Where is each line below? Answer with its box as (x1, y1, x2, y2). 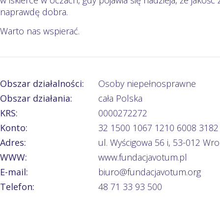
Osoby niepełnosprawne (98, 77, 196, 89)
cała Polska (98, 92, 142, 104)
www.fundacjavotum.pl (98, 151, 187, 163)
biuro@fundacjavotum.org (98, 165, 201, 178)
